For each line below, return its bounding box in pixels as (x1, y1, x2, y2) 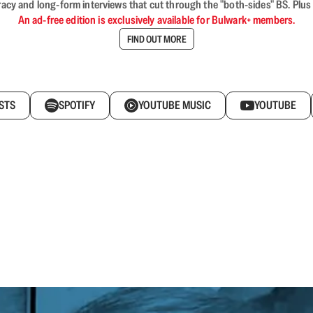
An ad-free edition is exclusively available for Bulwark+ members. (17, 13, 296, 27)
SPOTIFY (59, 98, 95, 112)
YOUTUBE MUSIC (138, 98, 211, 112)
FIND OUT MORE (126, 32, 187, 45)
